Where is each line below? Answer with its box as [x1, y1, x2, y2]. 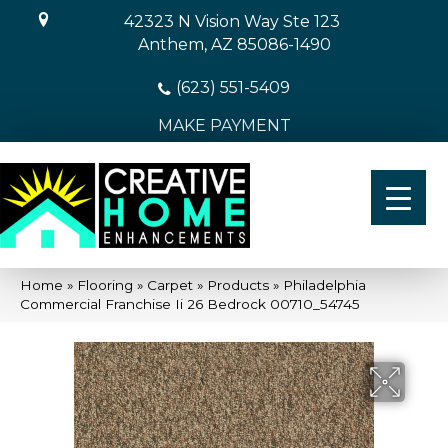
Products [207, 276, 269, 293]
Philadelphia [283, 276, 366, 293]
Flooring [77, 276, 133, 293]
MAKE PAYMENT [157, 116, 291, 135]
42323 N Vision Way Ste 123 [123, 12, 340, 31]
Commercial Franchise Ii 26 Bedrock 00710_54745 [20, 295, 360, 312]
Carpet [147, 276, 193, 293]
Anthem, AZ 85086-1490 [137, 35, 331, 54]
